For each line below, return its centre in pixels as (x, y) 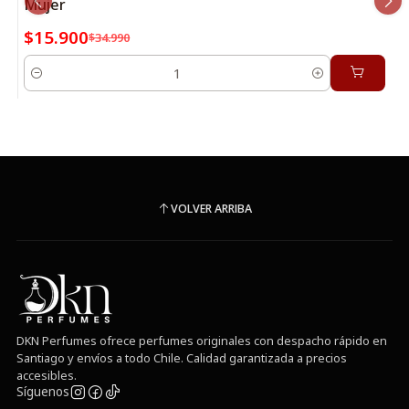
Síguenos (42, 392)
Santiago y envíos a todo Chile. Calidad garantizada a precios (181, 357)
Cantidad (50, 83)
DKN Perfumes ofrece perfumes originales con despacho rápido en (201, 340)
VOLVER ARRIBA (211, 208)
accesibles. (46, 375)
